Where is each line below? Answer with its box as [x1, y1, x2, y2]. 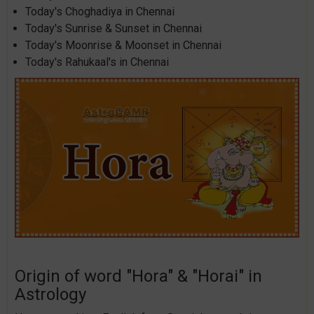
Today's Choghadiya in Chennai [25, 5, 175, 18]
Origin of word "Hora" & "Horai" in [15, 266, 262, 287]
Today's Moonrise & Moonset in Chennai [25, 39, 221, 52]
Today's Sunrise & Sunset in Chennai [25, 22, 202, 35]
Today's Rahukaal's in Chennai [25, 55, 169, 69]
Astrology [15, 285, 86, 305]
